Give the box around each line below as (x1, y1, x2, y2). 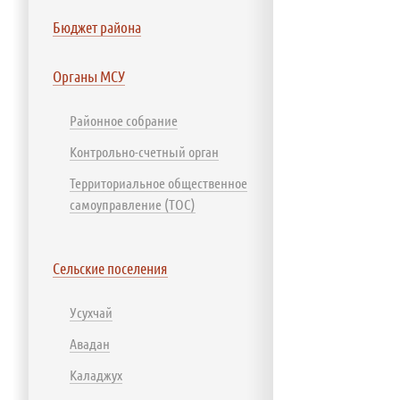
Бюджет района (53, 18, 141, 36)
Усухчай (70, 304, 112, 321)
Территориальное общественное (70, 174, 247, 191)
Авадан (70, 335, 110, 352)
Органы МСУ (53, 67, 125, 85)
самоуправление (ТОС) (70, 196, 196, 212)
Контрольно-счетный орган (70, 143, 219, 160)
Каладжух (70, 366, 122, 383)
